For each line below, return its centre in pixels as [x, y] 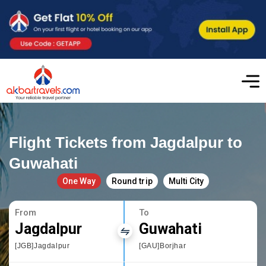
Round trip [132, 181]
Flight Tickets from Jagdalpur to [126, 142]
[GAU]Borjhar [163, 246]
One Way [79, 181]
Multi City [186, 181]
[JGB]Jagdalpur [42, 246]
